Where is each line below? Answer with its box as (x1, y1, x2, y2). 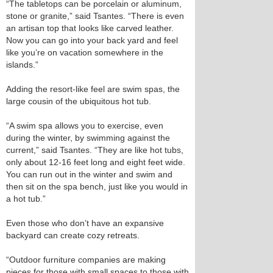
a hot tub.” (6, 194, 46, 204)
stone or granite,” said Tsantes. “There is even (6, 11, 184, 21)
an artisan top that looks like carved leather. (6, 23, 174, 33)
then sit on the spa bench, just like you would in (6, 182, 188, 191)
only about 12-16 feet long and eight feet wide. (6, 157, 185, 167)
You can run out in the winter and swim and (6, 169, 172, 179)
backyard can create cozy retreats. (6, 230, 140, 240)
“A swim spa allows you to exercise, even (6, 121, 163, 130)
